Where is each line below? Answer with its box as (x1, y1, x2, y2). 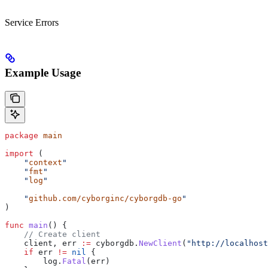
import (5, 148, 33, 158)
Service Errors (5, 17, 59, 28)
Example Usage (5, 66, 81, 80)
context (29, 157, 62, 167)
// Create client (5, 229, 100, 239)
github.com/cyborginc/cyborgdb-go (29, 193, 182, 203)
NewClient (139, 238, 182, 248)
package (5, 130, 38, 140)
